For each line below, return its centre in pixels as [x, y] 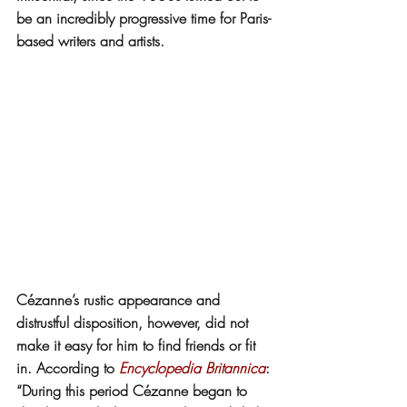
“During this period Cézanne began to [134, 390]
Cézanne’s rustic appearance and [120, 299]
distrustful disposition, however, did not [134, 322]
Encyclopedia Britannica [192, 367]
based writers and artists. [90, 41]
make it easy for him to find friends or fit [138, 345]
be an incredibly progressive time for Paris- [144, 19]
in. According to [68, 367]
